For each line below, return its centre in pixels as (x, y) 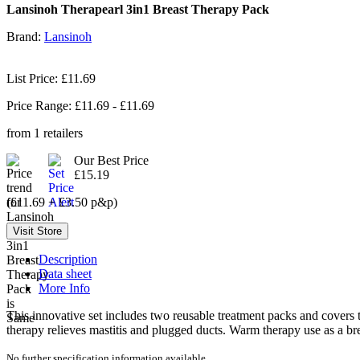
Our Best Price (111, 160)
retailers (61, 133)
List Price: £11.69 (51, 78)
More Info (64, 288)
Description (68, 259)
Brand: (25, 36)
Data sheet (65, 273)
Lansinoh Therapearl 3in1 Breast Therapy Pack (138, 9)
